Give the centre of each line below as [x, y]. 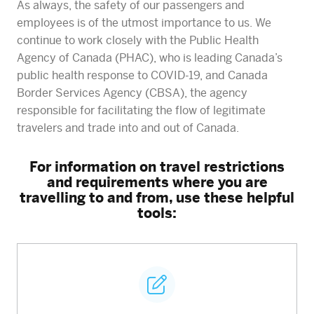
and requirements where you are [157, 182]
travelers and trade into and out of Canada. [128, 128]
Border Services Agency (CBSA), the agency [132, 93]
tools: [157, 212]
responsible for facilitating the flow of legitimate [141, 110]
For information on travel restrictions [157, 166]
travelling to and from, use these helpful [157, 197]
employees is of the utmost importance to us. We [144, 22]
